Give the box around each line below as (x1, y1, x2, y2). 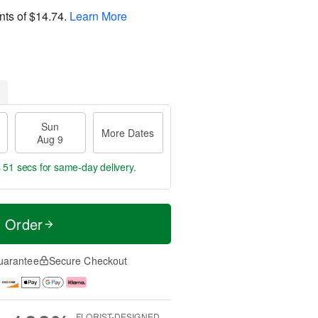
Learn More (70, 7, 127, 24)
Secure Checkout (48, 253, 128, 268)
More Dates (102, 126, 155, 140)
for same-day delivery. (37, 160, 136, 174)
